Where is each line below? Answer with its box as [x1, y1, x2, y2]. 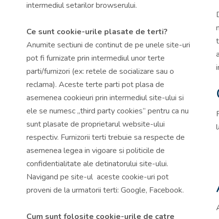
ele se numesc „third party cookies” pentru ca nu [26, 105, 189, 116]
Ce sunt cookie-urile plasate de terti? [26, 26, 168, 37]
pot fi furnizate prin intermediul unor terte [26, 52, 165, 64]
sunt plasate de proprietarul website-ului [26, 118, 165, 130]
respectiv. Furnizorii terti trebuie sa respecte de [26, 131, 185, 143]
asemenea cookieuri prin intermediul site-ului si [26, 92, 184, 103]
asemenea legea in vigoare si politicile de [26, 145, 165, 156]
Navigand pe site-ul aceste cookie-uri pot [26, 171, 169, 182]
